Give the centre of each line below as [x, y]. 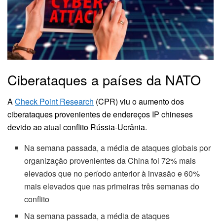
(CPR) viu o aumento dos [139, 102]
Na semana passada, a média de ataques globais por [118, 148]
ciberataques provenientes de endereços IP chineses [100, 114]
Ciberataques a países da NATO [104, 79]
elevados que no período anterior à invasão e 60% [112, 174]
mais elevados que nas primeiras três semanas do [112, 186]
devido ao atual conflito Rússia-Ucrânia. [77, 127]
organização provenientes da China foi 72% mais [110, 161]
